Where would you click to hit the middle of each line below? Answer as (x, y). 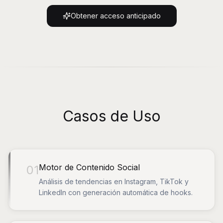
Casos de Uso (111, 116)
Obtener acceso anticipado (115, 16)
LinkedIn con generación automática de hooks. (116, 192)
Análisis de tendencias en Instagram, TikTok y (114, 181)
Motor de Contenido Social (89, 167)
